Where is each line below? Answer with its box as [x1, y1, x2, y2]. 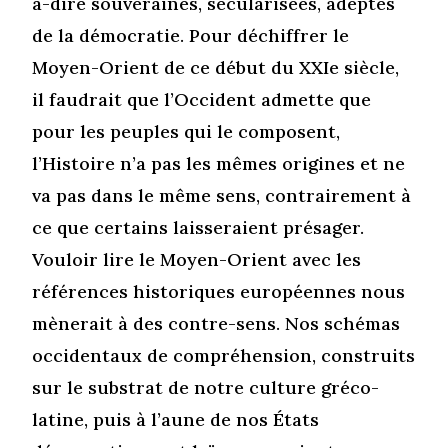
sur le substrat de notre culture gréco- [32, 375, 380, 399]
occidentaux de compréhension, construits [32, 343, 416, 367]
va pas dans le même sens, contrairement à [32, 183, 412, 207]
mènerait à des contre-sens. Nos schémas [32, 311, 401, 335]
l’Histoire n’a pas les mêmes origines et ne [32, 151, 406, 175]
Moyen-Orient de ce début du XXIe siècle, [32, 55, 400, 79]
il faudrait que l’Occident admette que [32, 87, 372, 111]
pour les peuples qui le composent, [32, 119, 341, 143]
